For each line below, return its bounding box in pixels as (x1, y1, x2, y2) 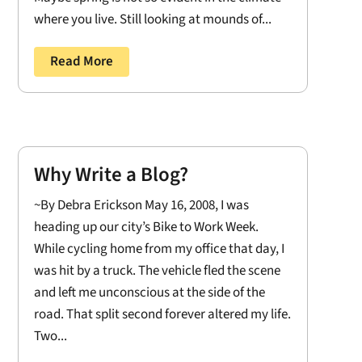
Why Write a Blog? (33, 160, 188, 190)
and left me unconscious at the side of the (33, 283, 265, 303)
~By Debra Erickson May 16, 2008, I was (33, 196, 249, 216)
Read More (49, 51, 113, 71)
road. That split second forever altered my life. (33, 305, 291, 325)
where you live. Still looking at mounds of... (33, 9, 271, 29)
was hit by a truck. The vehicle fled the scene (33, 261, 280, 281)
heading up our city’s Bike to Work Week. (33, 217, 259, 238)
